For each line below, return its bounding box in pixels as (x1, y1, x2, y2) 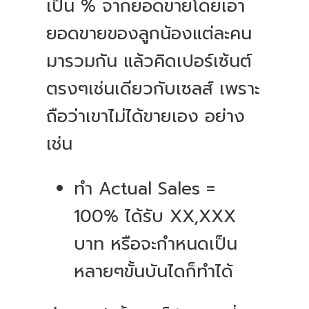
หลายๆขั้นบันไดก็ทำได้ (74, 259, 240, 286)
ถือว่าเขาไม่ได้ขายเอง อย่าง (46, 103, 246, 130)
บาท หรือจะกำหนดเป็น (74, 231, 238, 258)
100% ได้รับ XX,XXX (74, 203, 237, 230)
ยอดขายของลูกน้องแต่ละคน (46, 21, 252, 48)
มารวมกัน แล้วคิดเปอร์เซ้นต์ (46, 48, 252, 75)
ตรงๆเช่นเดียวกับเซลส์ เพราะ (46, 76, 261, 103)
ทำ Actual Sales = (74, 176, 216, 203)
